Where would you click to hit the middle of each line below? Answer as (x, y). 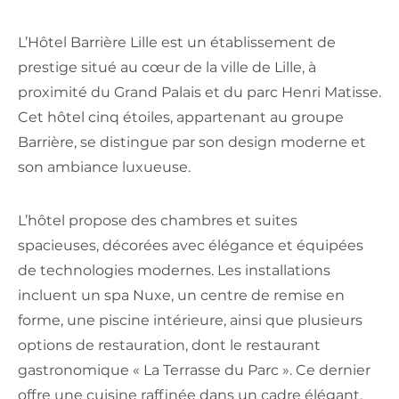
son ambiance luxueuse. (104, 167)
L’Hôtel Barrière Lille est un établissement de (177, 42)
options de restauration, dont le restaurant (169, 345)
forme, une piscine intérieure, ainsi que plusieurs (190, 320)
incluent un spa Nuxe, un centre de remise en (181, 295)
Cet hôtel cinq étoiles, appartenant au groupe (181, 117)
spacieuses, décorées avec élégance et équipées (191, 245)
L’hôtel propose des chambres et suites (158, 220)
